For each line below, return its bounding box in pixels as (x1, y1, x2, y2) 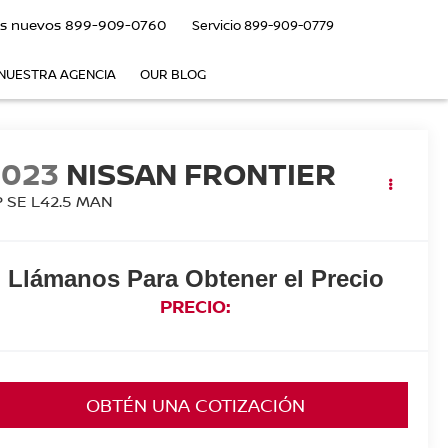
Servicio (192, 16, 241, 35)
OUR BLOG (140, 65, 206, 84)
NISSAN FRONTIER (66, 153, 337, 195)
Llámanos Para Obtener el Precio (7, 265, 384, 293)
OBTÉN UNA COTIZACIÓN (86, 393, 305, 418)
